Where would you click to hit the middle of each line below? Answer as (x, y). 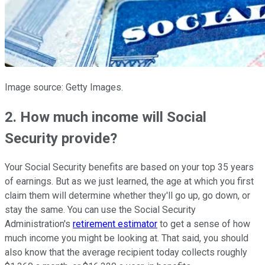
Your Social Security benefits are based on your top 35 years (129, 167)
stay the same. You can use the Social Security (100, 210)
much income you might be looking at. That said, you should (127, 238)
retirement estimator (115, 224)
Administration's (39, 224)
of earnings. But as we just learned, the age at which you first (129, 182)
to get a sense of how (204, 224)
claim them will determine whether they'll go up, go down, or (127, 196)
